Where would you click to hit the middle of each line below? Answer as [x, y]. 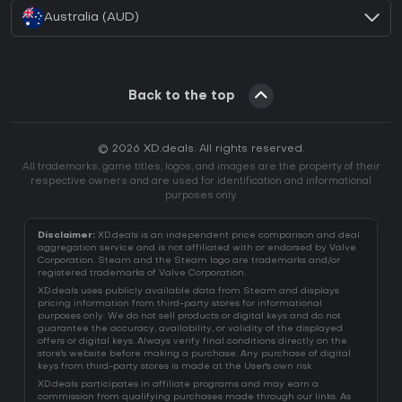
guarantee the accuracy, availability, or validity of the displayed [190, 329]
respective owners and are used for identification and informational [201, 182]
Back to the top [182, 97]
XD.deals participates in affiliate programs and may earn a [178, 385]
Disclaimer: [66, 236]
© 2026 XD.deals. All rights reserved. [201, 149]
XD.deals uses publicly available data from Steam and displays [188, 292]
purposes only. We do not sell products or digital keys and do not [189, 317]
